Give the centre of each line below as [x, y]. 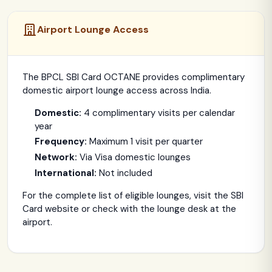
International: [66, 173]
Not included [124, 173]
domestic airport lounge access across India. [117, 90]
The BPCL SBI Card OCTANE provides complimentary [134, 77]
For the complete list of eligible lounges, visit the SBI [133, 195]
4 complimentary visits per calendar [158, 113]
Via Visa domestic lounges [134, 158]
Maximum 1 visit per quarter [145, 142]
